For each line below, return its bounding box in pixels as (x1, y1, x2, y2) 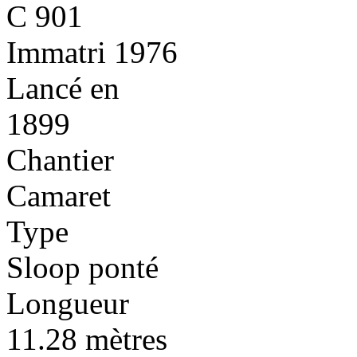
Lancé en (6, 70, 120, 105)
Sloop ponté (6, 249, 159, 284)
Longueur (6, 285, 129, 320)
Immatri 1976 (6, 34, 178, 69)
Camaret (6, 178, 111, 213)
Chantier (6, 142, 114, 177)
